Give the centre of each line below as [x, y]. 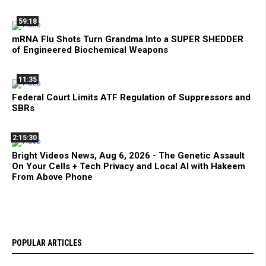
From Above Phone [52, 177]
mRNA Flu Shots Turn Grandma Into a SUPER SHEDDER [128, 39]
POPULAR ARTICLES [47, 243]
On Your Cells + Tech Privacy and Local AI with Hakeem [129, 167]
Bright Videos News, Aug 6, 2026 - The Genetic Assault [128, 156]
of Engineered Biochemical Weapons [90, 50]
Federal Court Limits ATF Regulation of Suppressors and [131, 98]
